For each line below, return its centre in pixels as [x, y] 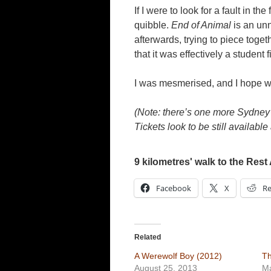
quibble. [153, 25]
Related [148, 237]
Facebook [174, 188]
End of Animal [201, 25]
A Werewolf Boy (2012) [178, 256]
